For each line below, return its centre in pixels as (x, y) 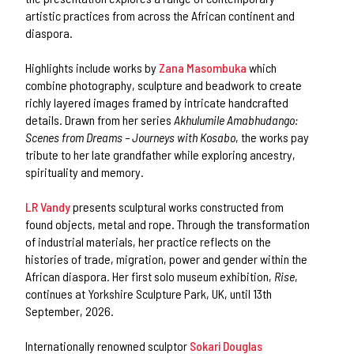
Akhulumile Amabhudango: (236, 119)
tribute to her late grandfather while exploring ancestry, (161, 154)
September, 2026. (70, 311)
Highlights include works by (92, 67)
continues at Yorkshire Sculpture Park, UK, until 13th (149, 293)
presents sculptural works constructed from (179, 206)
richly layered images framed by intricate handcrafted (157, 102)
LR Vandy (48, 206)
